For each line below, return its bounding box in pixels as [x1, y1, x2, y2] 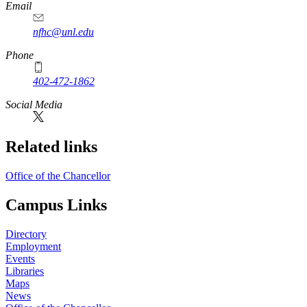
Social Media [5, 98, 62, 110]
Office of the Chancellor [5, 170, 110, 182]
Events [5, 253, 35, 265]
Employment [5, 241, 61, 253]
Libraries [5, 265, 44, 278]
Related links [5, 138, 97, 156]
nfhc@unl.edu [33, 25, 94, 38]
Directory [5, 228, 47, 241]
